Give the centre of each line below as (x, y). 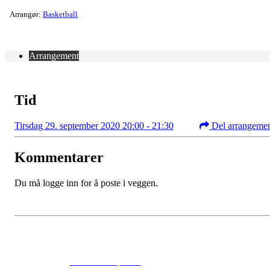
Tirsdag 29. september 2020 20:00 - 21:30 (94, 125)
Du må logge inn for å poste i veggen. (86, 183)
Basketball (60, 14)
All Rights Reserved (181, 261)
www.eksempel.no (105, 261)
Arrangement (54, 55)
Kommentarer (59, 157)
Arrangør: (26, 14)
